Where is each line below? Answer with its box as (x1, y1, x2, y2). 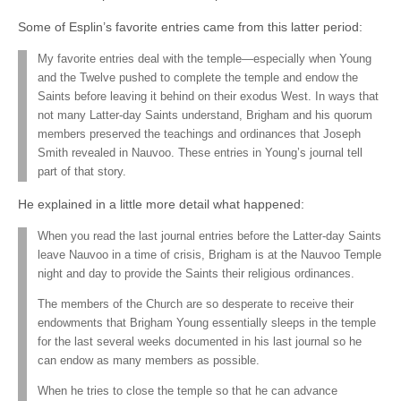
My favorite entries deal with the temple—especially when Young (38, 53, 371, 66)
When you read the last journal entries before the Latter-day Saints (38, 230, 381, 243)
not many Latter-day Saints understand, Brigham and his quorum (38, 109, 372, 123)
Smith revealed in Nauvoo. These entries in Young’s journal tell (38, 147, 363, 160)
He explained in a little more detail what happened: (18, 197, 304, 212)
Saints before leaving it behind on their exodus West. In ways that (38, 90, 379, 104)
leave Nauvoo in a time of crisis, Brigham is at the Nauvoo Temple (38, 249, 381, 262)
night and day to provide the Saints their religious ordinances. (38, 268, 354, 281)
